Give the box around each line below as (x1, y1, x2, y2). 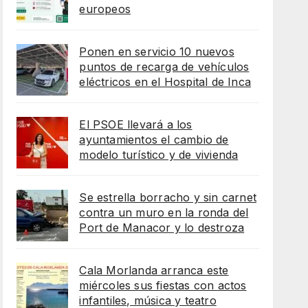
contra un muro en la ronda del (79, 206, 249, 220)
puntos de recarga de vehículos (79, 60, 250, 74)
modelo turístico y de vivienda (79, 148, 239, 162)
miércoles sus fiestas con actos (79, 278, 247, 293)
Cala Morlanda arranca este (79, 263, 229, 278)
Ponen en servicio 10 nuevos (79, 45, 234, 59)
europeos (79, 2, 131, 16)
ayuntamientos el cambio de (79, 133, 229, 147)
